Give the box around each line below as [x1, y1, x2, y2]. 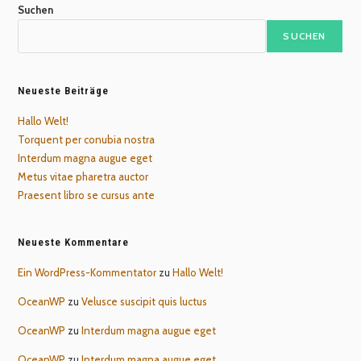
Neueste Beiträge [18, 84, 110, 97]
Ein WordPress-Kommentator [18, 265, 157, 279]
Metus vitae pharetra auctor [18, 169, 149, 183]
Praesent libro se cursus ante [18, 188, 156, 201]
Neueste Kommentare [18, 235, 130, 248]
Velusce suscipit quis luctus [81, 294, 208, 308]
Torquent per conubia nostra [18, 132, 156, 146]
